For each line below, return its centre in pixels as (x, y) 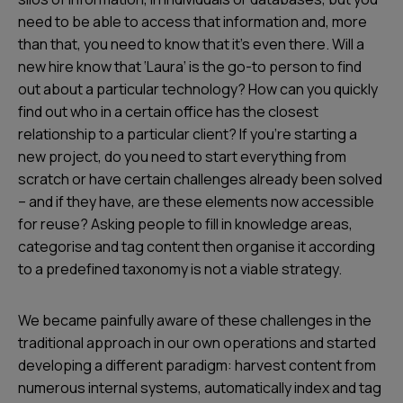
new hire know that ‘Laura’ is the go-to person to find (190, 67)
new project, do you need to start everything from (182, 157)
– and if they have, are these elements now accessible (196, 201)
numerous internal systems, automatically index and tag (200, 388)
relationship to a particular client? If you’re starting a (188, 134)
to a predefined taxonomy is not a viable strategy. (180, 269)
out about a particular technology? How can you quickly (198, 89)
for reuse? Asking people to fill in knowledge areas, (185, 224)
